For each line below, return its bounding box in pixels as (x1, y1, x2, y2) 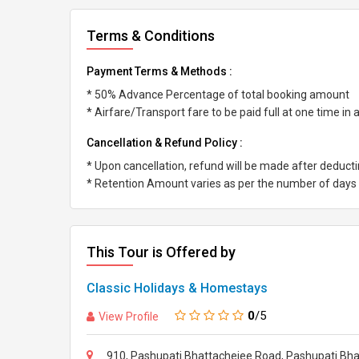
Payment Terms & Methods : (87, 65, 232, 78)
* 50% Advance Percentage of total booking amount (87, 88, 349, 101)
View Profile (99, 309, 159, 323)
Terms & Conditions (87, 27, 215, 44)
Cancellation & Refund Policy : (87, 136, 243, 149)
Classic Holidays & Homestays (87, 280, 268, 296)
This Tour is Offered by (87, 244, 236, 260)
